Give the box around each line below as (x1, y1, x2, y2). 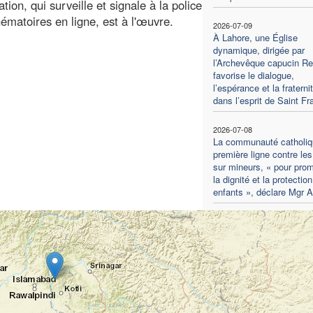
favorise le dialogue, (212, 68, 294, 82)
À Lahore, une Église (212, 30, 298, 44)
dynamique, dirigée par (212, 43, 305, 57)
